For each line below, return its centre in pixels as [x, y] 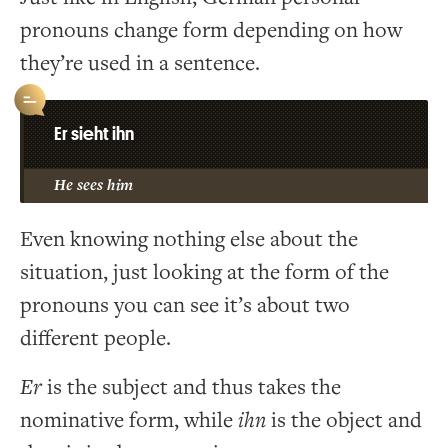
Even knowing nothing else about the [189, 239]
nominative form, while [129, 420]
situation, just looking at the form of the [204, 272]
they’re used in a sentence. [140, 63]
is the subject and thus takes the [191, 387]
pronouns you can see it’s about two [185, 305]
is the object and [344, 420]
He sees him [93, 185]
